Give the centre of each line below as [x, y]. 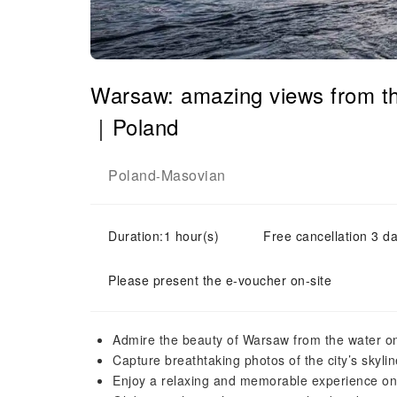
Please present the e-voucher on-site [220, 280]
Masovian [193, 175]
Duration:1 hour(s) [163, 236]
